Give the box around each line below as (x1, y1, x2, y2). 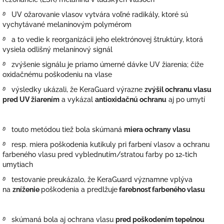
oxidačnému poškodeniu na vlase (2, 70, 112, 78)
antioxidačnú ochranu (95, 95, 166, 103)
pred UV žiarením (2, 95, 59, 103)
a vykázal (59, 95, 93, 103)
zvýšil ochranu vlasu (144, 85, 211, 93)
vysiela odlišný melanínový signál (2, 45, 112, 53)
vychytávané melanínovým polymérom (2, 20, 131, 28)
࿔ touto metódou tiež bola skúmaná (2, 125, 124, 133)
